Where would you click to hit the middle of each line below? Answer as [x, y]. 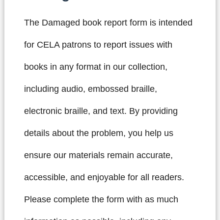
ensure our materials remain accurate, [98, 155]
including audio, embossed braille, [90, 89]
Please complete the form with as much [101, 199]
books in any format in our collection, [96, 67]
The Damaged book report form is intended [108, 22]
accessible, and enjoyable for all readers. [104, 177]
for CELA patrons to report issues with [98, 44]
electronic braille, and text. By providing [101, 111]
